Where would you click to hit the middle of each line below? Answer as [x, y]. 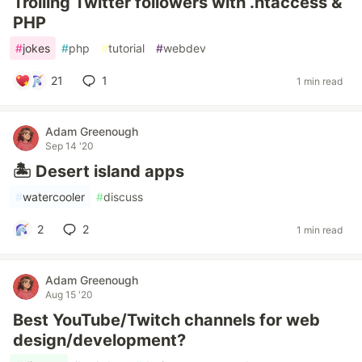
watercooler [54, 197]
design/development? [99, 340]
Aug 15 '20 [69, 295]
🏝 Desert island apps [99, 171]
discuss [123, 197]
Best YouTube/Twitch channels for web [166, 320]
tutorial [126, 48]
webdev [185, 48]
